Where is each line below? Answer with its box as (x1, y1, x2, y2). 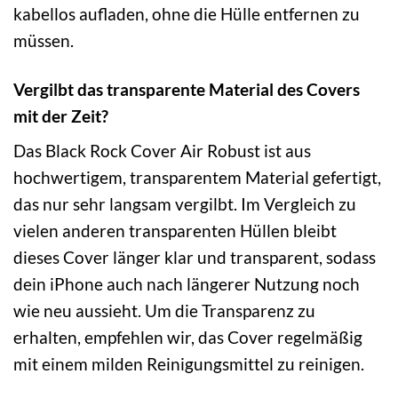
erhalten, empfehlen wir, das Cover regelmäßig (13, 327, 362, 348)
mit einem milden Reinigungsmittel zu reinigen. (13, 354, 364, 375)
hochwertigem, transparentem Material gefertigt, (13, 167, 381, 188)
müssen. (13, 29, 74, 51)
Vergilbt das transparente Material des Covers (13, 78, 360, 99)
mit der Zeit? (13, 105, 108, 126)
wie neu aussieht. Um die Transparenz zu (13, 300, 315, 322)
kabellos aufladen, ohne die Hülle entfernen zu (13, 3, 360, 24)
